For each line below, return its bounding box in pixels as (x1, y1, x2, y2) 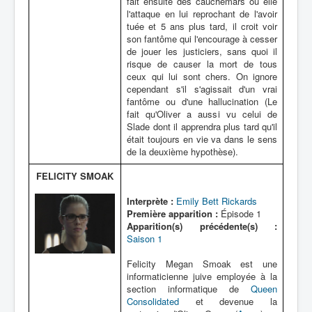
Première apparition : (127, 207, 218, 220)
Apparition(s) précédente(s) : (127, 219, 277, 233)
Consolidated (127, 295, 179, 308)
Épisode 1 (218, 207, 261, 220)
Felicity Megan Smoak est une (127, 257, 277, 270)
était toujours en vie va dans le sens (127, 132, 277, 146)
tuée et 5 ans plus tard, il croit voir (127, 19, 277, 33)
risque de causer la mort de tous (127, 57, 277, 70)
